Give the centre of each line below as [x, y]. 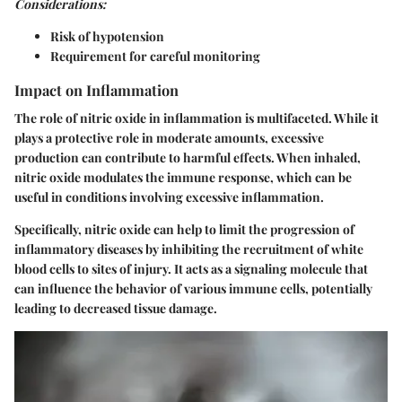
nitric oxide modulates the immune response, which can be [183, 177]
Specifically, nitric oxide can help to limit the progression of [184, 229]
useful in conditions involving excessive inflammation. [169, 197]
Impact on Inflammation [96, 89]
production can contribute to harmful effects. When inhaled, [188, 157]
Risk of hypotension [107, 36]
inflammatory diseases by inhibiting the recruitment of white [189, 249]
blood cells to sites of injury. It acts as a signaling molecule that [191, 269]
